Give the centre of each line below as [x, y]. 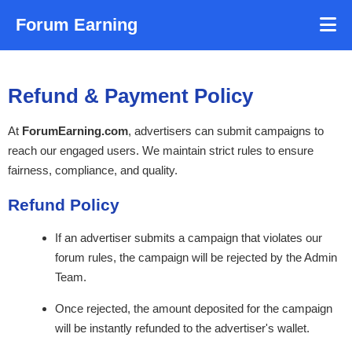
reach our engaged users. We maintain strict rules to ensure [161, 151]
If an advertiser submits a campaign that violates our [189, 237]
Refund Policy [64, 204]
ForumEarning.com [75, 131]
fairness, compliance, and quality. [93, 170]
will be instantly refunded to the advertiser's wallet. [182, 328]
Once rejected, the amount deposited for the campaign [194, 308]
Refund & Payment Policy [130, 96]
